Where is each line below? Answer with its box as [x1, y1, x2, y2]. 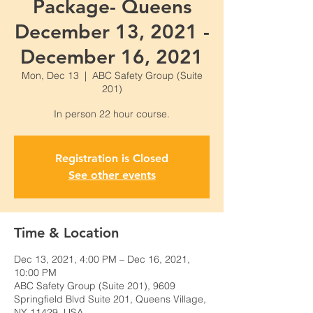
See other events [68, 168, 156, 182]
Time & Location [14, 224, 119, 241]
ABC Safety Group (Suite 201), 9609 [14, 279, 175, 292]
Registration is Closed [55, 152, 168, 165]
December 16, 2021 [20, 45, 203, 68]
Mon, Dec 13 [21, 69, 79, 82]
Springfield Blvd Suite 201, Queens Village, [14, 293, 206, 305]
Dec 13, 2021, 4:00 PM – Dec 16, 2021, [14, 253, 190, 265]
